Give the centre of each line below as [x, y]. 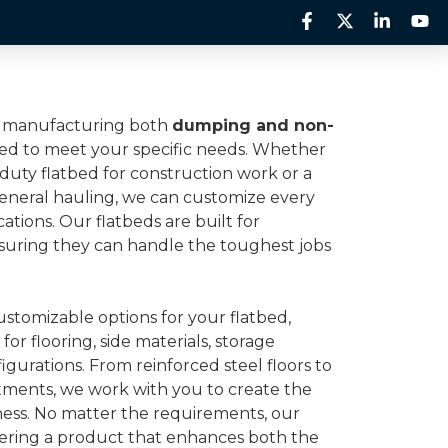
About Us [217, 87]
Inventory [100, 87]
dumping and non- [253, 125]
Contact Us [342, 87]
